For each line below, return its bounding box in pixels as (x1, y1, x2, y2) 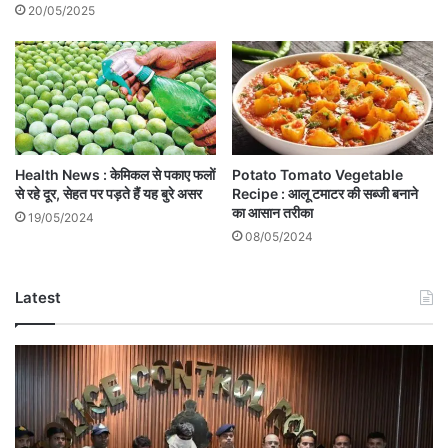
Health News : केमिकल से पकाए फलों (15, 165, 215, 183)
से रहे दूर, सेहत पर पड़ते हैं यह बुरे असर (15, 184, 202, 202)
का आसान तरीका (232, 203, 313, 221)
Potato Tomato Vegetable (232, 165, 403, 183)
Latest (15, 287, 61, 307)
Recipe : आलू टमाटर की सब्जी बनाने (232, 184, 418, 202)
